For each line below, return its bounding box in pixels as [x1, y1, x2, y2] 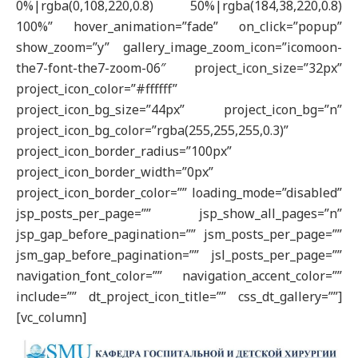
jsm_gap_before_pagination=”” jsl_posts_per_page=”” [16, 246, 342, 264]
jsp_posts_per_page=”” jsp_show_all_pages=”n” [16, 205, 342, 222]
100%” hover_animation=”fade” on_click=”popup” [16, 18, 342, 35]
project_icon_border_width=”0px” [16, 163, 213, 181]
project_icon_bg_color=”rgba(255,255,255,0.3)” [16, 121, 288, 139]
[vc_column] [16, 308, 86, 326]
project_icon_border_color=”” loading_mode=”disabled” [16, 184, 342, 201]
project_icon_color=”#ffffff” [16, 80, 177, 97]
